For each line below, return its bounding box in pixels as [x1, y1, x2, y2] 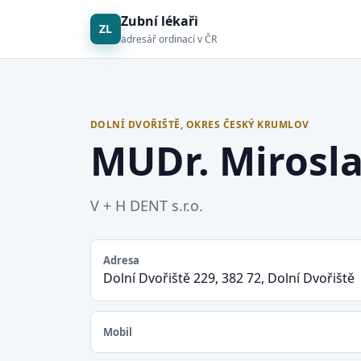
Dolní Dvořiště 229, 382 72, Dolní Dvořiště [103, 269, 355, 287]
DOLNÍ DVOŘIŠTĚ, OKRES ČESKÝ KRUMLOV [90, 118, 309, 131]
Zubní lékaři [121, 12, 198, 30]
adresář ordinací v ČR [121, 32, 217, 46]
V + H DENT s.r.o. [90, 196, 203, 215]
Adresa [103, 253, 139, 268]
